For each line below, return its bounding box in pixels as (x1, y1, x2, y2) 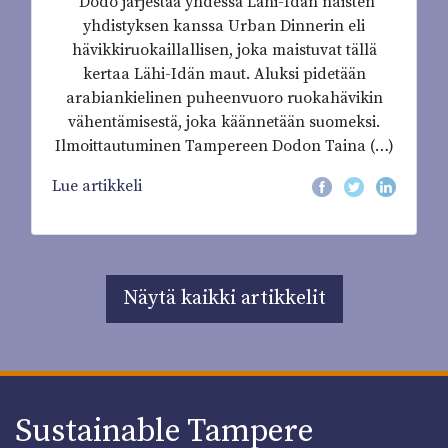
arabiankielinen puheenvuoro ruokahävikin (65, 87, 383, 108)
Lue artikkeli (52, 175, 142, 196)
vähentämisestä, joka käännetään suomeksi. (68, 111, 380, 132)
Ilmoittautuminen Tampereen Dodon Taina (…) (54, 135, 394, 156)
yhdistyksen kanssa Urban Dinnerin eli (83, 15, 365, 36)
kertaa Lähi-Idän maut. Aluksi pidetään (82, 63, 366, 84)
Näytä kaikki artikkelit (122, 285, 326, 311)
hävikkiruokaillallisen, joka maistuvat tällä (71, 39, 377, 60)
